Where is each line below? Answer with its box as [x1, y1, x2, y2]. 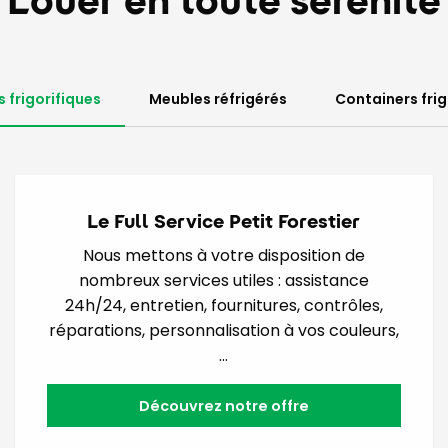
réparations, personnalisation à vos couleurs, [48, 319, 399, 343]
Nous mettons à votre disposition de [82, 244, 365, 268]
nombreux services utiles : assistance [78, 269, 369, 293]
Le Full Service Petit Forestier [87, 208, 361, 235]
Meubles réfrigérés [149, 89, 287, 110]
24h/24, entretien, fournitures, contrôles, [64, 294, 383, 318]
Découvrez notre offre [138, 395, 309, 416]
